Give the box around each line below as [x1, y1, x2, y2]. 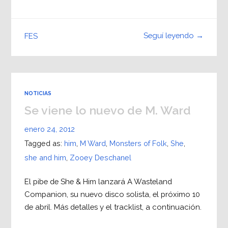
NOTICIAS [24, 90, 51, 97]
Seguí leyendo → [144, 31, 204, 40]
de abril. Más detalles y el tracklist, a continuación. [24, 202, 202, 211]
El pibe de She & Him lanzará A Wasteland [24, 177, 172, 186]
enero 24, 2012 [24, 125, 75, 134]
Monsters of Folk [109, 139, 167, 148]
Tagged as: [24, 139, 64, 148]
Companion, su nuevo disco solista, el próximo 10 [24, 189, 200, 198]
